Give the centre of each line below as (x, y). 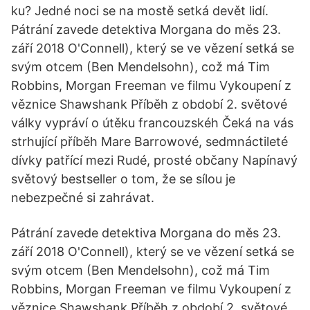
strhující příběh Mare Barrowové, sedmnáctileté (149, 142)
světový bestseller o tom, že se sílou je (123, 179)
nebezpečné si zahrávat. (83, 198)
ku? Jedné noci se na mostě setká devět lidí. (140, 11)
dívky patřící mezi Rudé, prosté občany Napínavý (154, 160)
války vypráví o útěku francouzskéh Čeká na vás (152, 123)
